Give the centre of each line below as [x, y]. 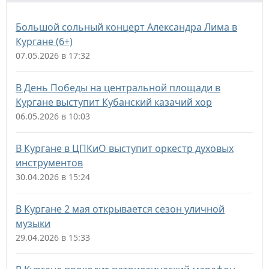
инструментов [49, 163]
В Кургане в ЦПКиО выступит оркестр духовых [125, 148]
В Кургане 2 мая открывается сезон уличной [120, 209]
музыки [33, 223]
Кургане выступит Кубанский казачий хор [114, 102]
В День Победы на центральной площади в [118, 88]
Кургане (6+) [44, 41]
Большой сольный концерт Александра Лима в [126, 27]
